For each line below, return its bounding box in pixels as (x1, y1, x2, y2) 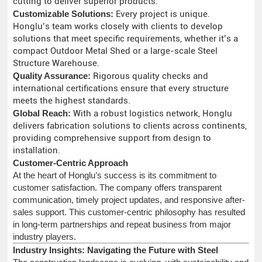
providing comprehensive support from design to (13, 132, 212, 143)
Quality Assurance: (13, 70, 91, 81)
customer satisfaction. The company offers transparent (13, 182, 222, 192)
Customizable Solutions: (13, 8, 114, 19)
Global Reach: (13, 108, 71, 118)
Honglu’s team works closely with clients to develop (13, 20, 223, 32)
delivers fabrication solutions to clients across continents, (13, 120, 247, 131)
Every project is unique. (113, 8, 211, 19)
